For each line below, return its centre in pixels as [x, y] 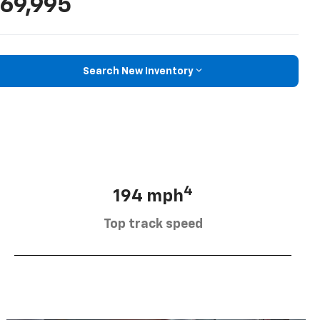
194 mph [148, 196]
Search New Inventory [138, 71]
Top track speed [153, 224]
